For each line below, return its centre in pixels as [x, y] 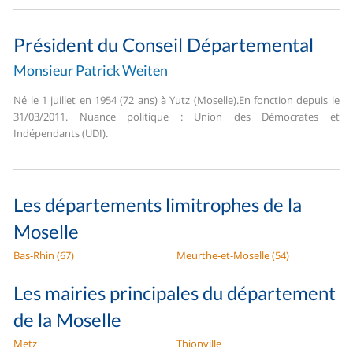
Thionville [199, 343]
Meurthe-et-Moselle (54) [233, 255]
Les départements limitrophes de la [158, 204]
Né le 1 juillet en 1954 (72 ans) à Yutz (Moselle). [126, 100]
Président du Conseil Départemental [164, 44]
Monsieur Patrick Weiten [91, 70]
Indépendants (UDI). [61, 133]
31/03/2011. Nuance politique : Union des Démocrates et [176, 116]
